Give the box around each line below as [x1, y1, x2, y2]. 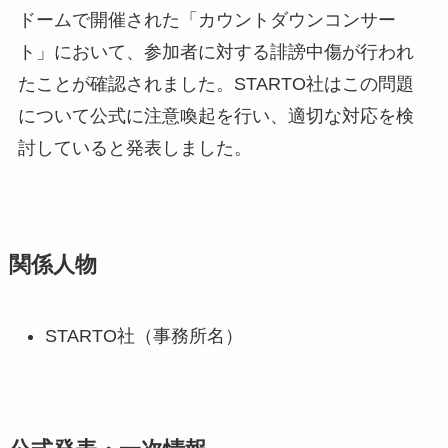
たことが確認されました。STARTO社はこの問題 [17, 73, 414, 94]
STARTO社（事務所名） [44, 325, 243, 346]
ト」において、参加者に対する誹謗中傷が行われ [17, 41, 414, 62]
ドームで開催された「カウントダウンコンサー [17, 9, 396, 30]
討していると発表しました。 [17, 137, 252, 158]
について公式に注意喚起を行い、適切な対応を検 [17, 105, 414, 126]
